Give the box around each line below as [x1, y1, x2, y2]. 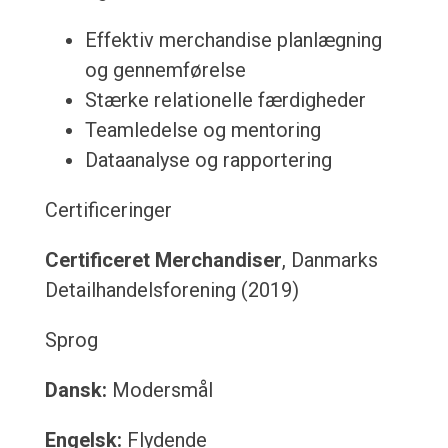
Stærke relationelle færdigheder [84, 88, 366, 113]
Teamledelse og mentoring [84, 118, 321, 143]
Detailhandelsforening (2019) [44, 278, 299, 303]
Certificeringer [44, 198, 172, 223]
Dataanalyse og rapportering [84, 148, 332, 173]
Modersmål [106, 378, 213, 403]
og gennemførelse [84, 58, 246, 83]
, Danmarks [281, 248, 378, 273]
